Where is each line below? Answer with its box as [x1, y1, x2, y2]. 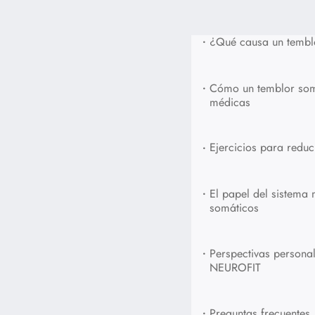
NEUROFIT [210, 259, 262, 276]
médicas [210, 94, 251, 110]
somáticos [210, 200, 259, 217]
